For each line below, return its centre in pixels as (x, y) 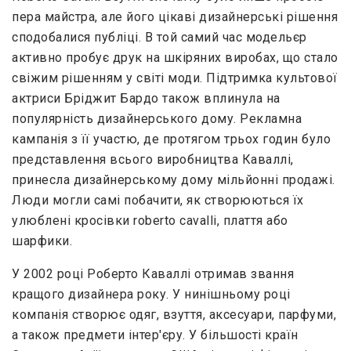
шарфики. (42, 241)
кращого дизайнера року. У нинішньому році (151, 295)
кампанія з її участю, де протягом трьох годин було (171, 139)
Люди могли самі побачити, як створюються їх (158, 201)
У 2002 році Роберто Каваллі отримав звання (153, 274)
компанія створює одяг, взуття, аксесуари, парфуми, (174, 315)
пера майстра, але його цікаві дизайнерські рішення (175, 17)
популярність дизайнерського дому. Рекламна (157, 119)
